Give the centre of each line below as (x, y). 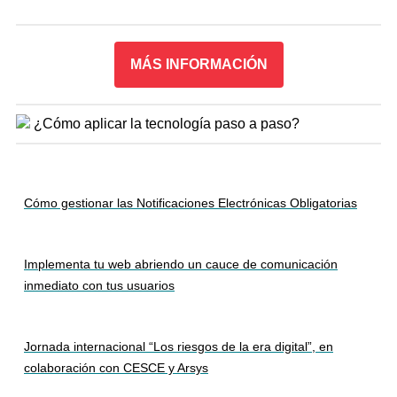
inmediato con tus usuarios (99, 285)
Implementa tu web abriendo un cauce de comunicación (181, 264)
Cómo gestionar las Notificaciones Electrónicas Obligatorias (191, 203)
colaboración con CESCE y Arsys (116, 368)
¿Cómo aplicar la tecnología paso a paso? (167, 124)
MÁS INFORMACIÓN (198, 64)
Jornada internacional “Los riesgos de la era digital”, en (179, 346)
